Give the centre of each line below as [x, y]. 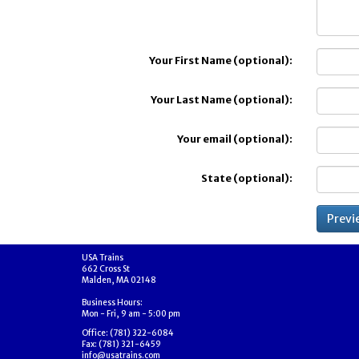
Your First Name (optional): [220, 61]
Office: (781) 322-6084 [128, 333]
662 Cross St [106, 269]
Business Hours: [112, 303]
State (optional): [246, 178]
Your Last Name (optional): [221, 100]
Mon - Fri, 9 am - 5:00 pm [131, 314]
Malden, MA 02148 [119, 280]
